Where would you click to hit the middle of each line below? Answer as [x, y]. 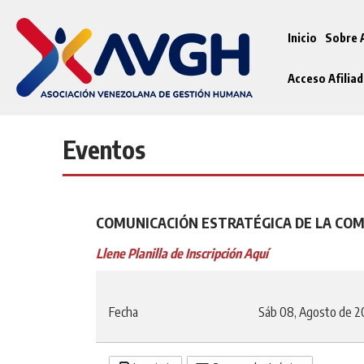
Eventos [104, 149]
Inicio [303, 37]
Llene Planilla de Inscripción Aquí [182, 253]
